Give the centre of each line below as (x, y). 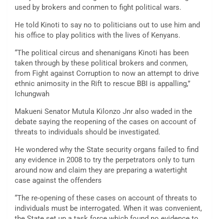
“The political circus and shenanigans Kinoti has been (102, 53)
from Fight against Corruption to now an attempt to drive (107, 73)
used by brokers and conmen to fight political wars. (98, 7)
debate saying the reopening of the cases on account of (105, 121)
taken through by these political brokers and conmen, (101, 63)
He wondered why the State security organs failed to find (107, 149)
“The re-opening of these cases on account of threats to (106, 198)
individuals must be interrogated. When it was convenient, (108, 208)
